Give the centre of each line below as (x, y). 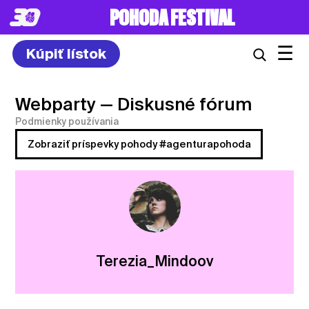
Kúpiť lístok (66, 53)
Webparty (56, 104)
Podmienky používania (67, 121)
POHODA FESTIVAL (171, 19)
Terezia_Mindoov (154, 261)
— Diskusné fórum (176, 104)
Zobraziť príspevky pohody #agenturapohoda (139, 144)
